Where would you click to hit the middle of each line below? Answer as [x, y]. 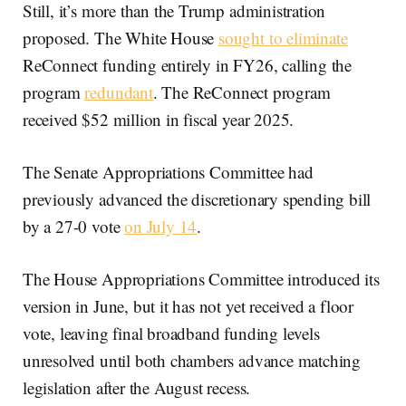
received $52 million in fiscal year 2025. [159, 120]
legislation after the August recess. [137, 388]
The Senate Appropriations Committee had [168, 172]
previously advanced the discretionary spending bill [197, 199]
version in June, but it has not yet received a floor [188, 306]
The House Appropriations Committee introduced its [201, 279]
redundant [119, 92]
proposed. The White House [121, 38]
